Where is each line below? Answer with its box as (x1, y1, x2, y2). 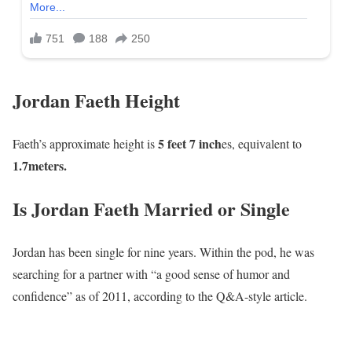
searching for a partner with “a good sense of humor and (13, 265, 290, 282)
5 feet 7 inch (158, 134, 222, 152)
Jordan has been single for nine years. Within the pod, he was (13, 243, 314, 260)
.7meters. (19, 156, 67, 174)
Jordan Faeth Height (13, 86, 180, 114)
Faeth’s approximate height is (13, 134, 158, 152)
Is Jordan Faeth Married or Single (13, 194, 290, 222)
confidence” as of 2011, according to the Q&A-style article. (13, 287, 307, 304)
